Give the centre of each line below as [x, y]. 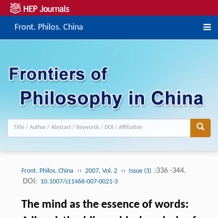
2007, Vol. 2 [101, 171]
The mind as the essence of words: [105, 205]
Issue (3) [141, 171]
